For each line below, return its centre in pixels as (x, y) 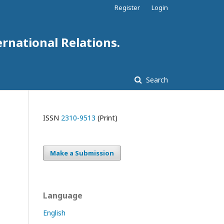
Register (127, 7)
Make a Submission (82, 153)
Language (63, 195)
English (54, 213)
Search (156, 80)
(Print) (106, 118)
